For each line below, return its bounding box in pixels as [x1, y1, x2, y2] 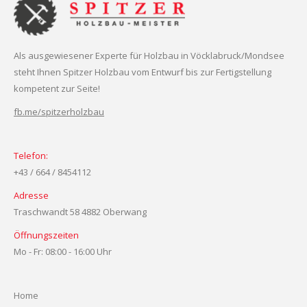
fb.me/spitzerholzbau [14, 105, 104, 118]
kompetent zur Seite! [14, 82, 100, 95]
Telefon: [14, 149, 48, 162]
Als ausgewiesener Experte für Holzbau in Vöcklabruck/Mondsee [14, 49, 284, 62]
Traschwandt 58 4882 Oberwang [14, 205, 147, 218]
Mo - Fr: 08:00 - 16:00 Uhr [14, 245, 112, 258]
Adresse [14, 188, 49, 201]
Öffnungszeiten [14, 228, 79, 241]
